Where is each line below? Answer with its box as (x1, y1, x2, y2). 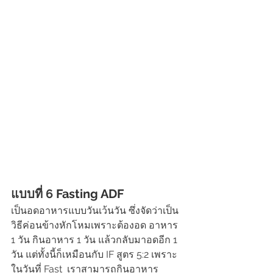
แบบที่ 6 (11, 186, 56, 202)
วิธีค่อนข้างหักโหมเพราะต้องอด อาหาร (11, 219, 180, 232)
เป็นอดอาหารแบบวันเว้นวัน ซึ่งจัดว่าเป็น (11, 205, 179, 217)
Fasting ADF (56, 186, 124, 202)
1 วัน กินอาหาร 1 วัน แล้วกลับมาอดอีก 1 (11, 234, 180, 246)
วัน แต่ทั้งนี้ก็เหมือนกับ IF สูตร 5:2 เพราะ (11, 249, 177, 261)
